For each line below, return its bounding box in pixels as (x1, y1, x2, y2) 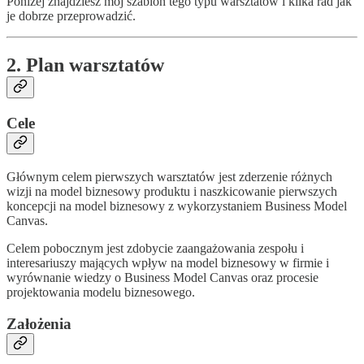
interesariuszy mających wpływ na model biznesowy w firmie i (6, 255, 329, 270)
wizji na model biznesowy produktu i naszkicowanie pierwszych (6, 184, 337, 198)
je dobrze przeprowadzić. (6, 9, 136, 24)
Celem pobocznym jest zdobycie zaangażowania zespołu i (6, 240, 304, 255)
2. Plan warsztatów (6, 54, 164, 76)
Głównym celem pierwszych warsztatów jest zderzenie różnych (6, 169, 332, 184)
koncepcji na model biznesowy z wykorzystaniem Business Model (6, 198, 347, 213)
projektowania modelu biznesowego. (6, 284, 195, 299)
